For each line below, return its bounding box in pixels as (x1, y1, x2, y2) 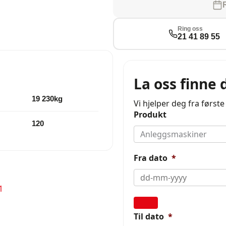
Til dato (134, 211, 164, 222)
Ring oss (177, 26, 203, 32)
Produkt (134, 109, 166, 121)
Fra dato (134, 152, 167, 164)
